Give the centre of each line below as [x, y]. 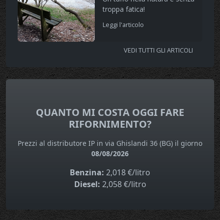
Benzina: [87, 173]
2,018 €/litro [127, 173]
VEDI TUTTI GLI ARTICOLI [159, 50]
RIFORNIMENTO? [110, 124]
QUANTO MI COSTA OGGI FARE [110, 112]
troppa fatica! [124, 9]
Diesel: [87, 184]
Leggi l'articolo [124, 25]
